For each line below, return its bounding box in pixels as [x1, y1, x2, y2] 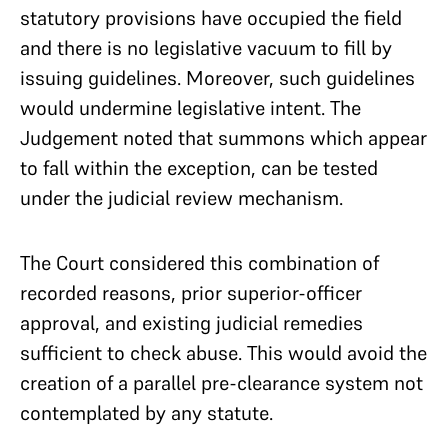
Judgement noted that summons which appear [20, 124, 427, 151]
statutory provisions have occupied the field [20, 4, 402, 31]
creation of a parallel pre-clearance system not [20, 369, 423, 396]
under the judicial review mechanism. [20, 184, 343, 211]
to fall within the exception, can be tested [20, 154, 378, 181]
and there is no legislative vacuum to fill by [20, 34, 392, 61]
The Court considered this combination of [20, 249, 379, 276]
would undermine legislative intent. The [20, 94, 361, 121]
